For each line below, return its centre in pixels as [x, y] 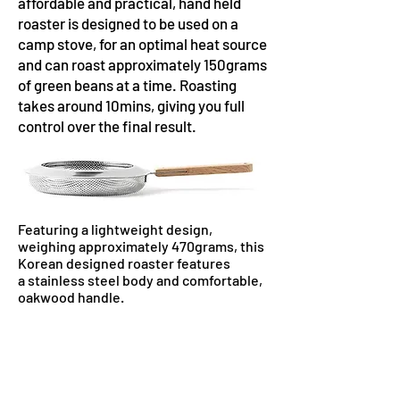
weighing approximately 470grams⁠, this [141, 246]
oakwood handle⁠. [72, 297]
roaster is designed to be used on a [128, 23]
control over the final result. [108, 126]
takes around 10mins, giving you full [131, 105]
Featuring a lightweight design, [115, 229]
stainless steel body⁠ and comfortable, [144, 280]
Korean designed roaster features [124, 263]
